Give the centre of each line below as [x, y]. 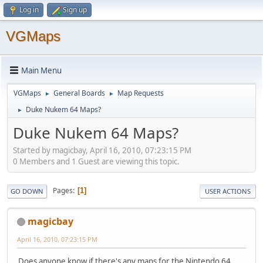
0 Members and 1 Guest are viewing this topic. [96, 161]
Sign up [75, 10]
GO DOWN [27, 191]
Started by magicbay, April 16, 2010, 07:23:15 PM [102, 150]
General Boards [79, 93]
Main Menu [41, 70]
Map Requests [141, 93]
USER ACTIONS [228, 191]
